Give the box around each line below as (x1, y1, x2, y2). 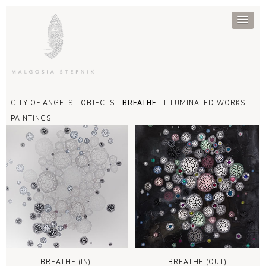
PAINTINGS (10, 114, 51, 123)
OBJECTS (80, 99, 115, 107)
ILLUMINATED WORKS (163, 99, 245, 107)
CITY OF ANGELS (10, 99, 73, 107)
